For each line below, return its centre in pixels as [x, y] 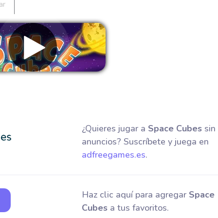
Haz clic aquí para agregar [135, 195]
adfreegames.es [113, 155]
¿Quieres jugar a [115, 128]
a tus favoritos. [138, 208]
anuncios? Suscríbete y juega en [145, 142]
